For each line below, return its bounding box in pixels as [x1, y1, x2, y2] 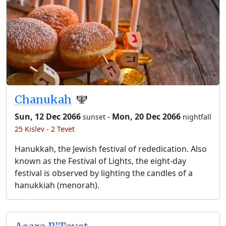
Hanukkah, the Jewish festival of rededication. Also [15, 143, 207, 154]
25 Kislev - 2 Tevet [15, 124, 75, 134]
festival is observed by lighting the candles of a [15, 167, 193, 179]
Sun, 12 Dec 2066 [15, 110, 81, 122]
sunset [83, 111, 105, 122]
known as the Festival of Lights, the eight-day [15, 155, 186, 166]
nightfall [183, 111, 211, 122]
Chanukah [15, 92, 72, 106]
